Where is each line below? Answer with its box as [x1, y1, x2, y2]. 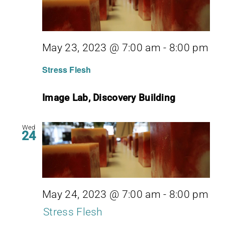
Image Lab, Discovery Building [42, 91, 176, 103]
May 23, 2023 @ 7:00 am [42, 41, 161, 54]
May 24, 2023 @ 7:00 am [42, 188, 161, 200]
